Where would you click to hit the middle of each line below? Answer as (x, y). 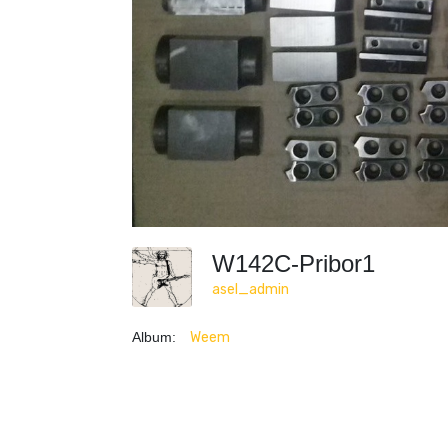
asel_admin (250, 290)
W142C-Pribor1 (297, 263)
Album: (154, 336)
